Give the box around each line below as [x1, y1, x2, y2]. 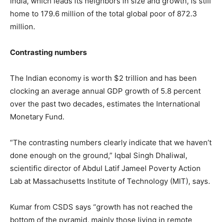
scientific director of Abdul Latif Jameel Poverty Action [10, 164, 201, 173]
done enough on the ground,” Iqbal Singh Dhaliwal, [10, 151, 187, 161]
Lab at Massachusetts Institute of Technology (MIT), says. [10, 176, 210, 186]
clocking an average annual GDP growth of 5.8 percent [10, 86, 201, 96]
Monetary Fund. [10, 112, 64, 122]
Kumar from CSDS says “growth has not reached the [10, 202, 193, 212]
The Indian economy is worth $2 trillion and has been [10, 73, 197, 83]
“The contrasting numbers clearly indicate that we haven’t [10, 138, 212, 148]
